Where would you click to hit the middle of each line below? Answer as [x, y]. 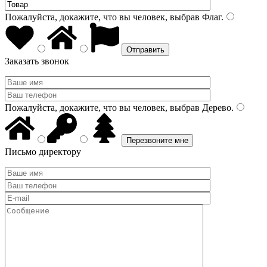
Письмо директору [43, 152]
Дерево [215, 108]
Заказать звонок [37, 61]
